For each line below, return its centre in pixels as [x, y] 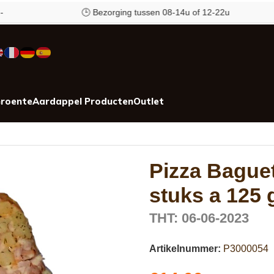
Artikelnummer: [186, 248]
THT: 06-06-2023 [199, 218]
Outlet [149, 101]
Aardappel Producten [83, 101]
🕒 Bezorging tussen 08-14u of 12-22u [130, 12]
